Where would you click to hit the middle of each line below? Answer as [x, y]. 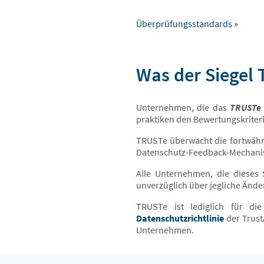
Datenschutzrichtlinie [180, 218]
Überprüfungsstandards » [187, 24]
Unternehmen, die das [183, 107]
